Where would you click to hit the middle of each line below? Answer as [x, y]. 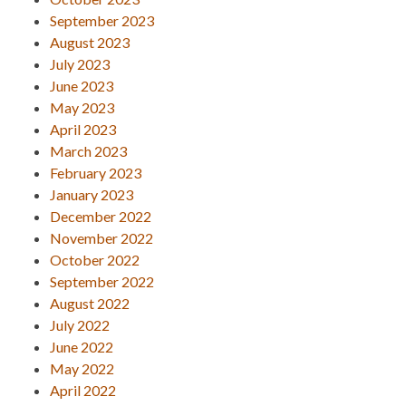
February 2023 [96, 172]
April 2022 [83, 390]
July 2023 [80, 63]
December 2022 [101, 216]
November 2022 [101, 237]
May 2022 [82, 368]
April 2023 [83, 129]
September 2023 [102, 20]
